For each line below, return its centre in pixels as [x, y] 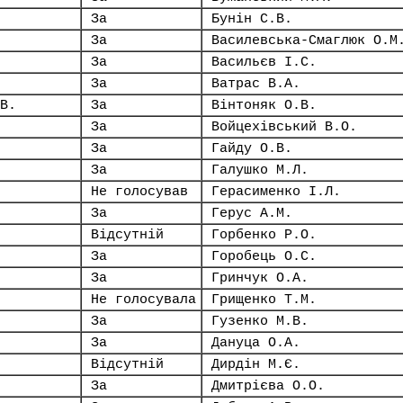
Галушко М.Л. [260, 170]
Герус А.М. [252, 213]
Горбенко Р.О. [264, 235]
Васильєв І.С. [264, 62]
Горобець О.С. [264, 256]
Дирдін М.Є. [256, 364]
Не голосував [139, 192]
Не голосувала [143, 300]
